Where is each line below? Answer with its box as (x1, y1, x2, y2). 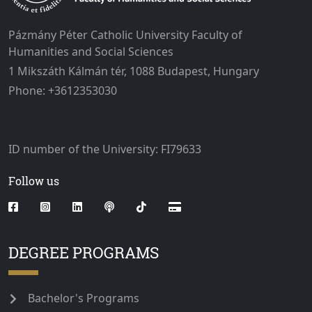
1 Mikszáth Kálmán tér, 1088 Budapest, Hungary (8, 63, 259, 79)
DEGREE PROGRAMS (8, 242, 159, 263)
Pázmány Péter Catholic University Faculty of (8, 27, 242, 43)
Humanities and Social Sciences (8, 44, 173, 60)
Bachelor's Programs (28, 290, 139, 306)
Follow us (8, 173, 59, 189)
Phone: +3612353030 (8, 83, 117, 99)
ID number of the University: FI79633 (8, 141, 201, 157)
